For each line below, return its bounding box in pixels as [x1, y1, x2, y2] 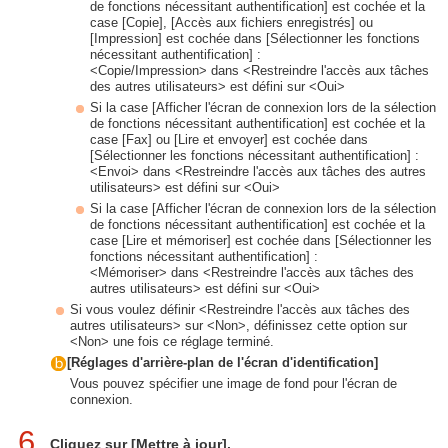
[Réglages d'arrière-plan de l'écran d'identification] [67, 354, 378, 370]
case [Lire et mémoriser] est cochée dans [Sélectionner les [90, 232, 432, 248]
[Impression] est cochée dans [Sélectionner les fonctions [90, 30, 420, 46]
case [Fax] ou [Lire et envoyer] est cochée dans [90, 131, 368, 147]
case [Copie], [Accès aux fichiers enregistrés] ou [90, 14, 373, 30]
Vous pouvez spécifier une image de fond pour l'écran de [70, 375, 397, 391]
